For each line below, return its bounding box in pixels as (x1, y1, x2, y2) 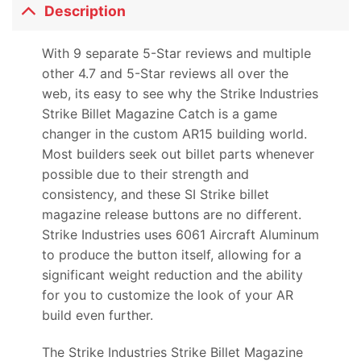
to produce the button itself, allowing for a (41, 247, 301, 263)
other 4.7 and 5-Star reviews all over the (41, 65, 288, 82)
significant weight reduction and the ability (41, 267, 303, 284)
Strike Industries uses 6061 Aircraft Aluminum (41, 226, 319, 243)
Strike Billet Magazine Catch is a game (41, 106, 277, 122)
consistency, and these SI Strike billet (41, 186, 269, 203)
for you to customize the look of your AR (41, 287, 293, 304)
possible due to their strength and (41, 166, 249, 183)
